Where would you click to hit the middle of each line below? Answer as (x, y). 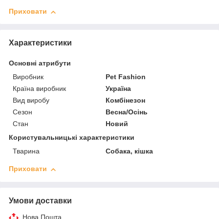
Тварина (26, 151)
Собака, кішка (130, 151)
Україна (119, 89)
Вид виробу (31, 100)
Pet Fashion (126, 77)
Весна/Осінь (127, 112)
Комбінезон (126, 100)
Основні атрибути (40, 63)
